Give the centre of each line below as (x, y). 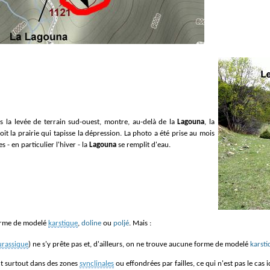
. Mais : (140, 223)
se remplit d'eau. (143, 145)
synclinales (97, 263)
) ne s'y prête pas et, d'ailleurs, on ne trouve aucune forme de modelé (139, 244)
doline (91, 223)
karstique (63, 223)
